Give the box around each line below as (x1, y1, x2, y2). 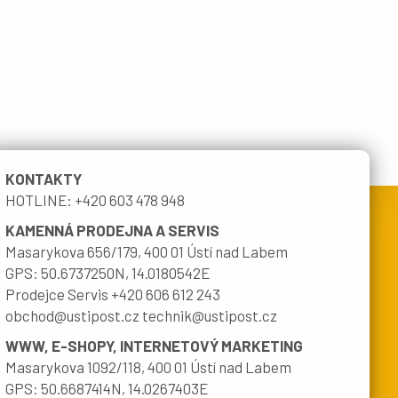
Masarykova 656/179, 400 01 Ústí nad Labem (5, 243, 288, 261)
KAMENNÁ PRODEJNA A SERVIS (5, 221, 219, 240)
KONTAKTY (5, 170, 82, 188)
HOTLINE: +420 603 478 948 (5, 191, 185, 210)
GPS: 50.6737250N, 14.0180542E (5, 264, 210, 283)
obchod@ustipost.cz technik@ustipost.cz (5, 306, 277, 325)
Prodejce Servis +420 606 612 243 (5, 285, 220, 304)
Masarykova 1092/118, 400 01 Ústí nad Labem (5, 358, 291, 377)
